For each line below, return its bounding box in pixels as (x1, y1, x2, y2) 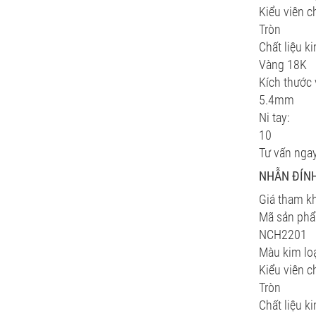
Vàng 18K (259, 57, 307, 72)
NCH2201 (259, 227, 307, 242)
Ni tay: (259, 110, 290, 125)
